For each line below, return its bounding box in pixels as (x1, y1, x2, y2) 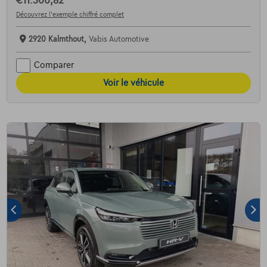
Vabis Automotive (88, 35, 149, 44)
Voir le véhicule (103, 77, 164, 88)
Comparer (33, 60, 74, 70)
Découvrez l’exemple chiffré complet (15, 10, 124, 18)
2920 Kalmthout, (28, 35, 89, 44)
